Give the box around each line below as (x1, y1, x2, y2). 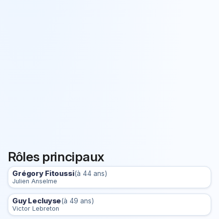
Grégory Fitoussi (12, 169, 74, 178)
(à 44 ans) (74, 169, 107, 177)
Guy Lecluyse (12, 197, 62, 206)
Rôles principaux (8, 148, 104, 164)
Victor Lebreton (12, 205, 59, 213)
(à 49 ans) (61, 197, 94, 205)
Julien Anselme (12, 177, 57, 185)
